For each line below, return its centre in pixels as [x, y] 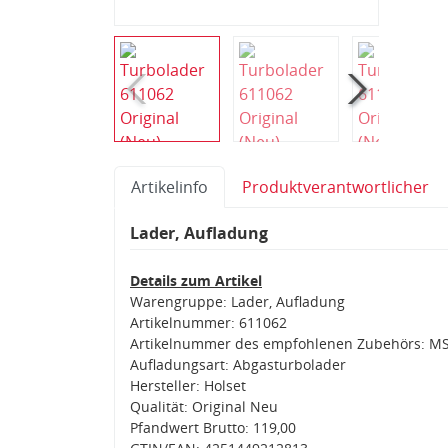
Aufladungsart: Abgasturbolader [238, 364]
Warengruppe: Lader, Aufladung [237, 301]
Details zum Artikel [196, 280]
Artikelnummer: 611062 [208, 322]
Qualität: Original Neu [204, 406]
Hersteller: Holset [188, 385]
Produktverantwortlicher [335, 186]
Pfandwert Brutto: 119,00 [213, 427]
